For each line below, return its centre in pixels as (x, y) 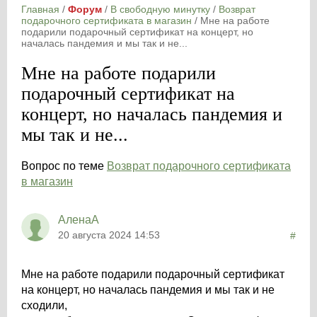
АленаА (79, 220)
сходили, (44, 305)
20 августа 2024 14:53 (109, 235)
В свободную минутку (160, 9)
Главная (40, 9)
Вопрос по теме (64, 166)
